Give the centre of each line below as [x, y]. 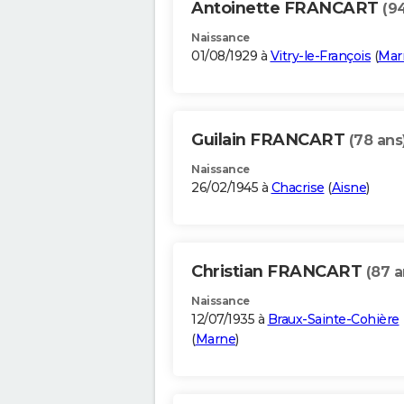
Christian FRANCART [279, 272]
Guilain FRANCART [270, 140]
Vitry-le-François [320, 56]
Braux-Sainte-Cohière [333, 320]
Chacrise [298, 188]
